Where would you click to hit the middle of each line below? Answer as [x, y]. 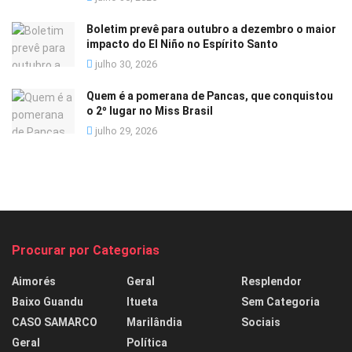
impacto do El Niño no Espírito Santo [182, 44]
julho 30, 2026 [125, 64]
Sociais [261, 322]
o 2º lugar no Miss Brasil [150, 110]
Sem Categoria [280, 301]
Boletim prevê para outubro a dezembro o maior [211, 29]
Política [147, 342]
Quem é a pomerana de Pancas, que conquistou [210, 95]
